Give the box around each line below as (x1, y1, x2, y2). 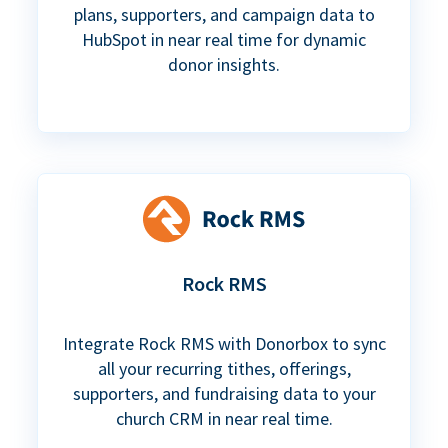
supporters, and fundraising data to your (72, 382, 376, 406)
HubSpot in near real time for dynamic (82, 27, 366, 51)
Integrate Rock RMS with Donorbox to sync (62, 332, 386, 356)
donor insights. (168, 52, 280, 76)
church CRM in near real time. (115, 407, 333, 431)
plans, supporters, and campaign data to (73, 2, 375, 26)
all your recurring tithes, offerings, (97, 357, 351, 381)
